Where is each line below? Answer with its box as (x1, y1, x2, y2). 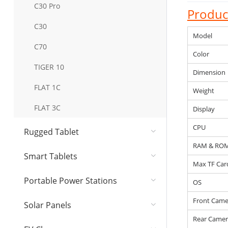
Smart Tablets (23, 151, 77, 162)
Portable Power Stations (23, 175, 117, 186)
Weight (192, 86, 214, 95)
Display (192, 104, 215, 113)
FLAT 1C (34, 82, 61, 92)
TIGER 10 (34, 62, 64, 72)
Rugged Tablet (23, 126, 79, 137)
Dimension (192, 68, 225, 77)
